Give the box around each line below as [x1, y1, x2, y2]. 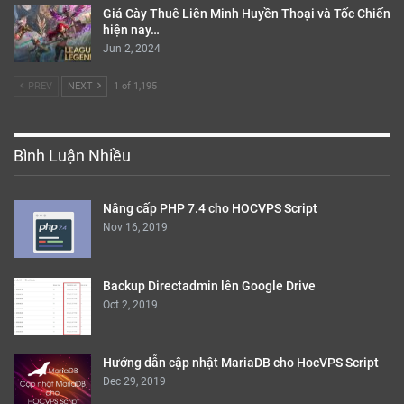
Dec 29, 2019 [103, 375, 166, 389]
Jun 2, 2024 [103, 41, 161, 55]
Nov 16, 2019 [103, 221, 168, 234]
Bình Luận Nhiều [14, 146, 131, 166]
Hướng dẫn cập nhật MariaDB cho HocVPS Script [103, 355, 379, 371]
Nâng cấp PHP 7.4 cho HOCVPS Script [103, 201, 317, 216]
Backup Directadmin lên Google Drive [103, 278, 316, 293]
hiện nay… [103, 22, 160, 37]
